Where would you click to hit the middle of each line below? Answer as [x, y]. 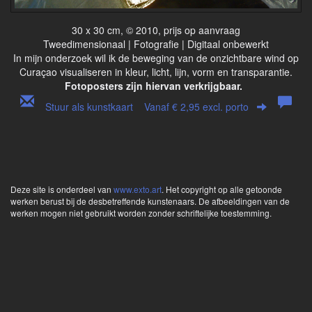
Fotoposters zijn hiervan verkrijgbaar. [153, 85]
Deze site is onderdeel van [62, 189]
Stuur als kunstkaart [95, 106]
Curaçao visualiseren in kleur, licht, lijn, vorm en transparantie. [156, 71]
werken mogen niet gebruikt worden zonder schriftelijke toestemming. [141, 212]
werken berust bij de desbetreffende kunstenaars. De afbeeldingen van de [150, 201]
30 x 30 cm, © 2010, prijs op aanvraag [156, 30]
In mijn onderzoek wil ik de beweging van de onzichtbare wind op [156, 57]
